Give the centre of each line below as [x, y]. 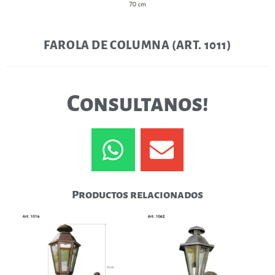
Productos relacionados [137, 195]
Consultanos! [137, 104]
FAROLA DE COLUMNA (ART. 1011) [137, 45]
